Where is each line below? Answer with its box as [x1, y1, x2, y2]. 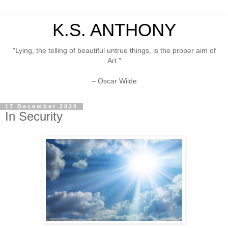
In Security [5, 109, 63, 124]
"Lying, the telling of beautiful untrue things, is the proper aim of [12, 46, 216, 54]
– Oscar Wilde [91, 77, 137, 85]
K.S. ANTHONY [52, 20, 176, 40]
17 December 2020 [5, 103, 78, 110]
